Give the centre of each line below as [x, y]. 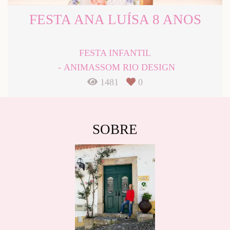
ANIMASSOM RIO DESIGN [119, 67]
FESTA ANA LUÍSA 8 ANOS [115, 19]
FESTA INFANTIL [115, 53]
